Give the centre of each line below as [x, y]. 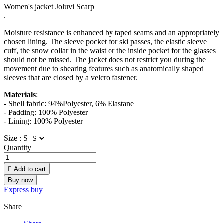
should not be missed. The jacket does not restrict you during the [105, 60]
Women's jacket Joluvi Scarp [49, 7]
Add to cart [30, 169]
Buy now [20, 180]
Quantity [18, 148]
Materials [20, 95]
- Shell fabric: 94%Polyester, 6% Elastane [69, 104]
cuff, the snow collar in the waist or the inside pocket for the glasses [110, 51]
